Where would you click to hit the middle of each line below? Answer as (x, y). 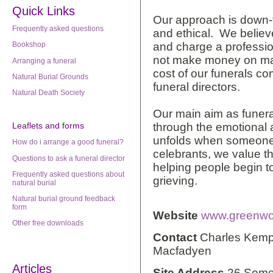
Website (175, 216)
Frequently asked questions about (68, 174)
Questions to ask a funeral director (69, 158)
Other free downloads (48, 223)
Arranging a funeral (44, 61)
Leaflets (27, 125)
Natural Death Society (48, 93)
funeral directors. (197, 87)
